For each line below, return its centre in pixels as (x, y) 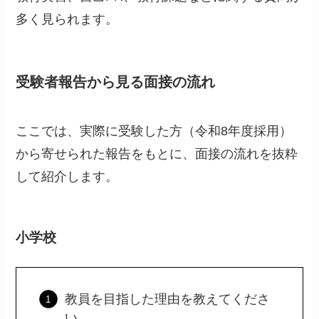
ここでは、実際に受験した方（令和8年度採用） (154, 131)
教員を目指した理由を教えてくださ (167, 299)
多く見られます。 (67, 19)
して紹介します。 (67, 177)
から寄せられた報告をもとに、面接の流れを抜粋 (157, 154)
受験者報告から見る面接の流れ (116, 82)
